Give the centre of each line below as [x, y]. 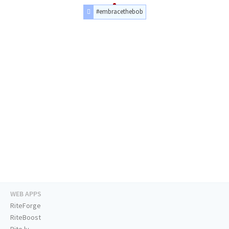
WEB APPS [26, 194]
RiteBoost [26, 217]
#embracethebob [119, 12]
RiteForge [26, 206]
